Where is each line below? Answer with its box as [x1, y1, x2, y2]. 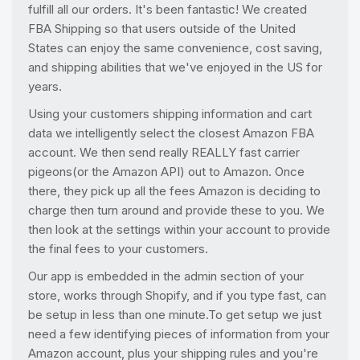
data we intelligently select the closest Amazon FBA [28, 125, 314, 141]
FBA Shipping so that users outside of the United [28, 21, 296, 36]
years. [28, 79, 62, 94]
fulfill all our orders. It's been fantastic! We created [28, 2, 307, 17]
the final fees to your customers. [28, 241, 208, 256]
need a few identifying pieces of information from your [28, 326, 329, 342]
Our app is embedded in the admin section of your [28, 268, 304, 284]
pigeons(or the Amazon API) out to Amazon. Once [28, 164, 305, 179]
